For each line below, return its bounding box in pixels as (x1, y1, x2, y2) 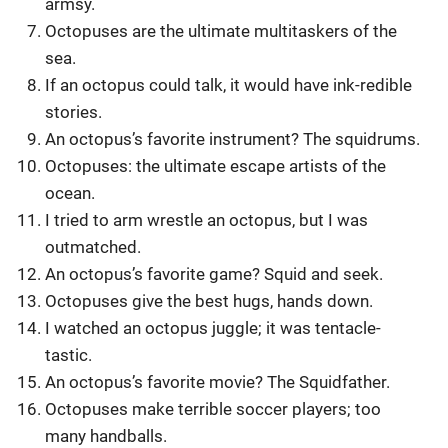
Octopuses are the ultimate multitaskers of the (45, 21, 398, 42)
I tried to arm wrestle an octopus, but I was (45, 210, 369, 231)
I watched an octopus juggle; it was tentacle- (45, 318, 382, 339)
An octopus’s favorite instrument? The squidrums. (45, 129, 421, 150)
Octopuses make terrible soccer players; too (45, 399, 382, 420)
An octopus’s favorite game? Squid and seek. (45, 264, 384, 285)
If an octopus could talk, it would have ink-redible (45, 75, 413, 96)
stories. (45, 102, 103, 123)
